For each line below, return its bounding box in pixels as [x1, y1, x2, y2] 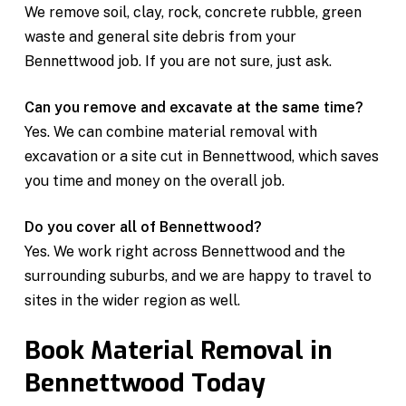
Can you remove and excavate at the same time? [24, 98, 364, 116]
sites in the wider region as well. [24, 291, 241, 309]
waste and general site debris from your [24, 27, 297, 45]
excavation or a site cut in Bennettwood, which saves [24, 147, 380, 165]
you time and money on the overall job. [24, 171, 285, 189]
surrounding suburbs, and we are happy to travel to [24, 266, 372, 285]
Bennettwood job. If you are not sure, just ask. [24, 52, 333, 70]
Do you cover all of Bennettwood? [24, 217, 263, 236]
